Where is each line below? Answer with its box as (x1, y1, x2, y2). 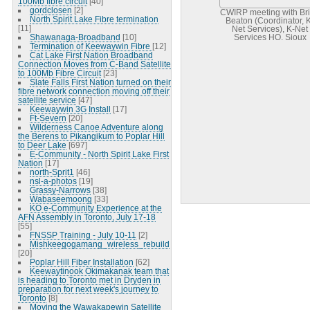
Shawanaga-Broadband (29, 32, 120, 42)
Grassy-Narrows (29, 185, 91, 194)
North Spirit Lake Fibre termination (29, 14, 158, 24)
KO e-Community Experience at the (29, 203, 162, 212)
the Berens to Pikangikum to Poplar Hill (17, 131, 165, 140)
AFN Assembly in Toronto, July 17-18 (17, 212, 156, 221)
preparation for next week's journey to (17, 284, 158, 293)
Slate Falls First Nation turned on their (29, 77, 171, 86)
